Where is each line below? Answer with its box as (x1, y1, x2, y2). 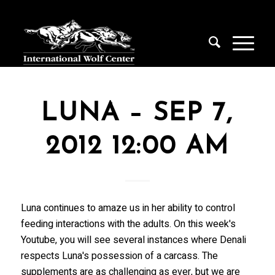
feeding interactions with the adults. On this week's (20, 216, 236, 231)
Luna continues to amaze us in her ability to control (20, 200, 235, 215)
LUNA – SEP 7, (41, 101, 234, 127)
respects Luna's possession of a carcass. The (20, 248, 218, 263)
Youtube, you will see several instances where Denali (20, 232, 246, 247)
